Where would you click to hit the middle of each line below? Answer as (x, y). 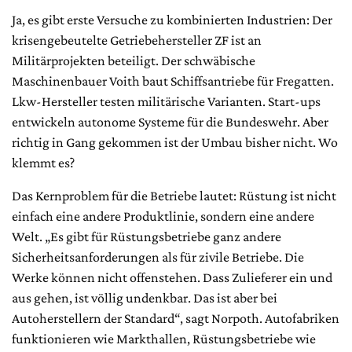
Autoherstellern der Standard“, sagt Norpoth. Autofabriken (176, 318)
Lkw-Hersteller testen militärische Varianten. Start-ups (166, 101)
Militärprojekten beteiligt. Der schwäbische (134, 60)
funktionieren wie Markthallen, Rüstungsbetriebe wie (164, 338)
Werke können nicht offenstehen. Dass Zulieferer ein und (172, 277)
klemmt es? (43, 162)
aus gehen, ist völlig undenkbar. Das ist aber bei (145, 297)
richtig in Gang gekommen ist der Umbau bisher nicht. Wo (175, 142)
